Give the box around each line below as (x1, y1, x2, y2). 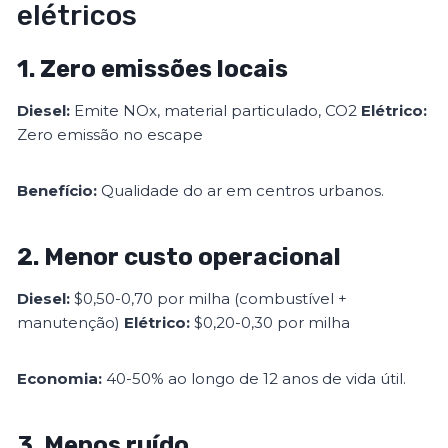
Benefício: (17, 181, 98, 201)
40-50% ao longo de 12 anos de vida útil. (102, 369, 407, 389)
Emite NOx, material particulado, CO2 (70, 101, 362, 121)
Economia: (17, 369, 103, 389)
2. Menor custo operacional (17, 243, 342, 272)
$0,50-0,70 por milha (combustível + (70, 289, 348, 309)
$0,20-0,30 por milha (190, 313, 351, 333)
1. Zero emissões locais (17, 55, 289, 84)
